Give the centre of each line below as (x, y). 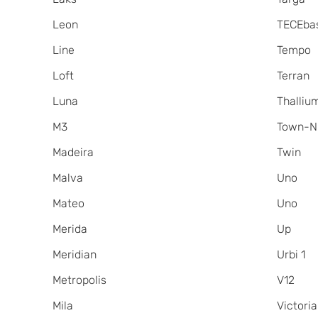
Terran (294, 76)
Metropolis (79, 280)
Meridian (74, 255)
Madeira (73, 153)
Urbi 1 (291, 255)
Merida (70, 229)
